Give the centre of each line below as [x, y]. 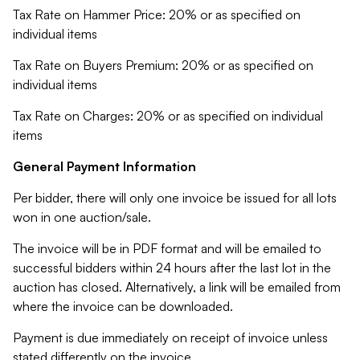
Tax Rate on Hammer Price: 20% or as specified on [157, 14]
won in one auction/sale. [82, 217]
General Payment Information [104, 166]
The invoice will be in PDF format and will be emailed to [167, 248]
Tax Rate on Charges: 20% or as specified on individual [168, 116]
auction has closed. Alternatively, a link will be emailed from [177, 287]
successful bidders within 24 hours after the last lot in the [172, 268]
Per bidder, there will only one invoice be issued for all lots [175, 198]
